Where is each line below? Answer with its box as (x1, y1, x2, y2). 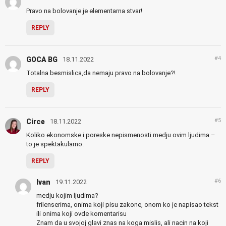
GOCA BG (26, 55, 58, 64)
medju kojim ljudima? (36, 192, 98, 200)
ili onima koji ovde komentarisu (36, 210, 127, 218)
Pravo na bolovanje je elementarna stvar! (26, 7, 142, 15)
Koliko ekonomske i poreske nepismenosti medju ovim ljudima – (26, 131, 215, 139)
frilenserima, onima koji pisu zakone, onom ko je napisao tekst (36, 201, 218, 209)
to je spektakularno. (26, 140, 84, 148)
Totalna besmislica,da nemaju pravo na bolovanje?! (26, 69, 176, 77)
